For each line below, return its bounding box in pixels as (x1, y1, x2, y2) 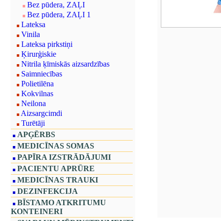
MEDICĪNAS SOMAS (17, 142, 94, 150)
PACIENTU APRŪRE (17, 164, 95, 173)
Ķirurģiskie (21, 50, 56, 58)
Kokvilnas (21, 89, 53, 98)
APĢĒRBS (17, 130, 55, 139)
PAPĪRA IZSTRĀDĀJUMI (17, 153, 111, 161)
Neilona (21, 99, 46, 108)
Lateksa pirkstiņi (21, 40, 73, 48)
